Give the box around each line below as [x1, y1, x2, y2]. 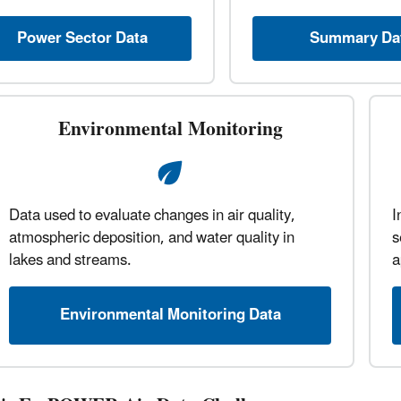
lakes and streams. [9, 244, 132, 277]
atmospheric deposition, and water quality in [9, 222, 294, 255]
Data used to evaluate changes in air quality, [9, 200, 295, 233]
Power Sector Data [16, 21, 148, 55]
